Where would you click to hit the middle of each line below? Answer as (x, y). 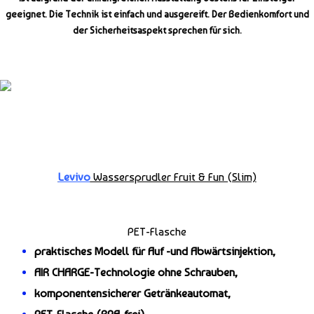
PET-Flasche (157, 232)
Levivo (74, 177)
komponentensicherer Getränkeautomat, (133, 294)
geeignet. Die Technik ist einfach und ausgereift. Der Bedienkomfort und (157, 14)
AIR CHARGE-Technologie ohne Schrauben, (136, 273)
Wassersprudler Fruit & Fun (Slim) (173, 177)
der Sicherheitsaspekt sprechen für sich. (157, 30)
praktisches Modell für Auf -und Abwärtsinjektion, (155, 252)
